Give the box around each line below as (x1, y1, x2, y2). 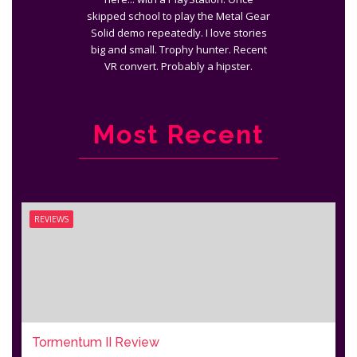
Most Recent (92, 119, 265, 149)
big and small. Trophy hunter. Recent (90, 41, 267, 57)
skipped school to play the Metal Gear (87, 8, 270, 23)
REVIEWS (34, 214, 69, 224)
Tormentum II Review (32, 334, 159, 350)
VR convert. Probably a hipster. (104, 58, 253, 73)
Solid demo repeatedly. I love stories (90, 25, 267, 40)
